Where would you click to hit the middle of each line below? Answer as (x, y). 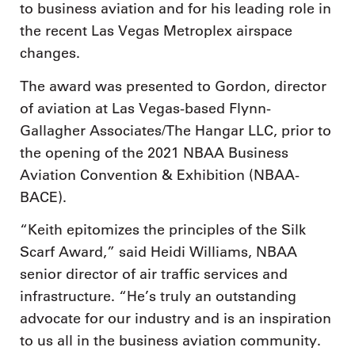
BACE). (43, 197)
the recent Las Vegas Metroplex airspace (156, 31)
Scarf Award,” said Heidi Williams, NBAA (158, 252)
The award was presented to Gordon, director (173, 86)
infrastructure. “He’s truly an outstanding (158, 297)
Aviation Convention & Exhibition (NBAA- (160, 175)
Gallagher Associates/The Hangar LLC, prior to (176, 130)
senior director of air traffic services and (154, 275)
